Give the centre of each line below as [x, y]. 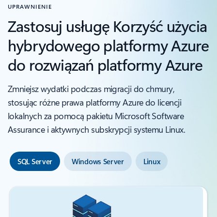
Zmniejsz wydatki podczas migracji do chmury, [91, 88]
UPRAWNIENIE [30, 6]
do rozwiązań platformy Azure [105, 64]
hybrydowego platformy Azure [108, 45]
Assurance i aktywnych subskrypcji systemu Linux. [97, 129]
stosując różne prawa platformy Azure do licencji [95, 102]
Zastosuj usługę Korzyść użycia [108, 25]
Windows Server [98, 161]
